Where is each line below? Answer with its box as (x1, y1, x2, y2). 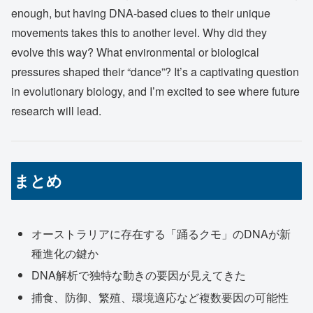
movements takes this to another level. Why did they (11, 24, 267, 41)
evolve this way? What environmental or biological (11, 43, 259, 60)
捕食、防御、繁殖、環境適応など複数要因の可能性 (31, 289, 289, 305)
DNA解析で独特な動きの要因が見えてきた (31, 267, 247, 284)
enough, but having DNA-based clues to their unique (11, 4, 270, 21)
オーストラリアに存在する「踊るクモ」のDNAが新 (31, 226, 291, 242)
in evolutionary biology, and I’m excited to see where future (11, 82, 300, 99)
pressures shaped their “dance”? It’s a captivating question (11, 63, 299, 80)
